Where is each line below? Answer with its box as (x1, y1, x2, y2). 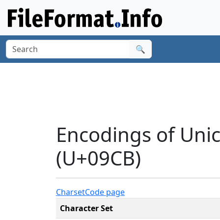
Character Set (60, 202, 113, 214)
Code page (85, 186, 125, 197)
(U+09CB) (56, 144, 141, 171)
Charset (56, 186, 85, 197)
